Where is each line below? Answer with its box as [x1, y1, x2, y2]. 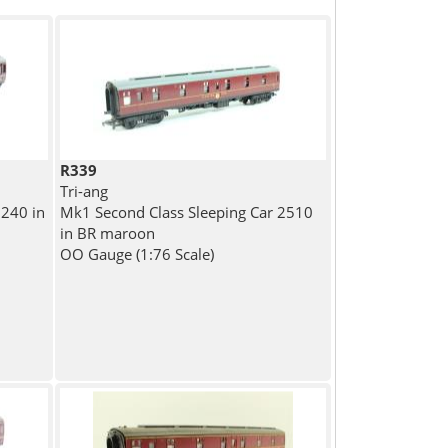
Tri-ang [60, 181, 109, 202]
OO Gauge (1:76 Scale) [60, 244, 215, 265]
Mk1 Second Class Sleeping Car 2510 [60, 202, 314, 223]
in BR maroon [60, 223, 156, 244]
